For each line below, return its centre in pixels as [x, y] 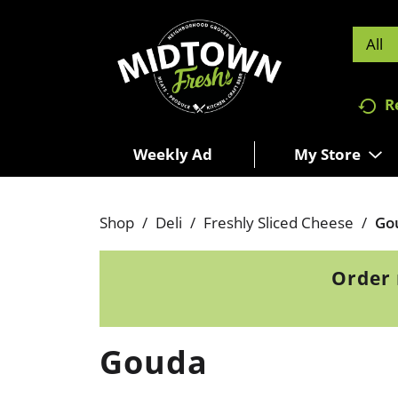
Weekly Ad [172, 154]
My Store [327, 154]
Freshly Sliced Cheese [279, 222]
